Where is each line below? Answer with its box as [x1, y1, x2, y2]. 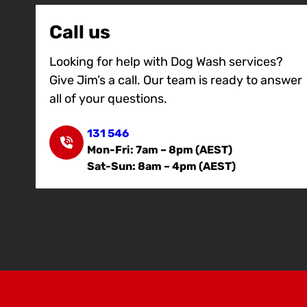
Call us [49, 21, 110, 44]
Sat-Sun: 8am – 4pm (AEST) [87, 160, 236, 173]
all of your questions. [49, 91, 167, 107]
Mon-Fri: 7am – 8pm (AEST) [87, 143, 232, 157]
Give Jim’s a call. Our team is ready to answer [49, 73, 302, 88]
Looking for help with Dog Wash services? [49, 54, 283, 70]
